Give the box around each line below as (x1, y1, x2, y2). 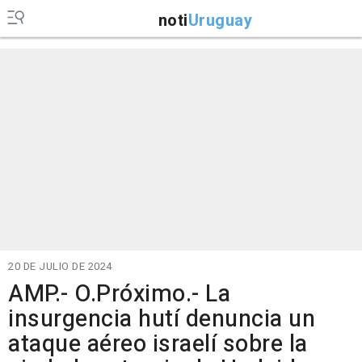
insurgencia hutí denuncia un (8, 302, 315, 336)
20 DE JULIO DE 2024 (8, 259, 112, 274)
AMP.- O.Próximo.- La (8, 277, 230, 311)
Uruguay (187, 8, 252, 32)
